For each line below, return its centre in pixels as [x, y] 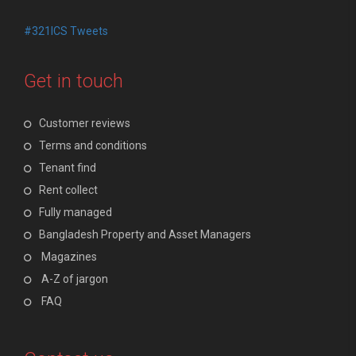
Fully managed [75, 212]
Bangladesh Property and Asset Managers [145, 234]
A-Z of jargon [75, 279]
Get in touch [74, 81]
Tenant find [68, 167]
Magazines [69, 256]
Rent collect [68, 190]
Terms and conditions [93, 145]
